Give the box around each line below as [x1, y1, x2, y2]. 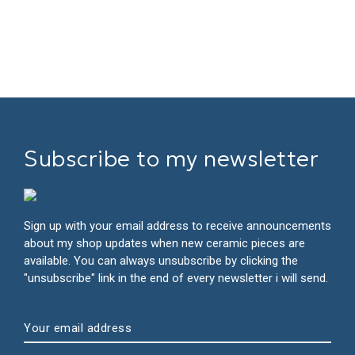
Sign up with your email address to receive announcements [24, 219, 331, 233]
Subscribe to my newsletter [24, 145, 319, 173]
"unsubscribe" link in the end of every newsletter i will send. [24, 271, 328, 285]
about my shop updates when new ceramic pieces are [24, 236, 305, 250]
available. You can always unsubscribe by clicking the [24, 254, 298, 268]
